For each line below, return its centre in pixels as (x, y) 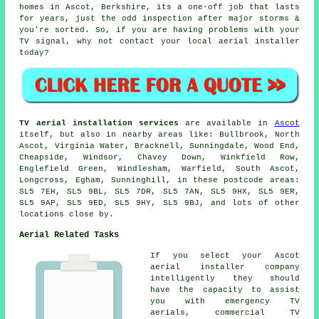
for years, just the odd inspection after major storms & (159, 18)
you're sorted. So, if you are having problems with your (159, 30)
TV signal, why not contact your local (119, 41)
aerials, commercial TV (225, 313)
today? (35, 52)
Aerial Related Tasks (69, 235)
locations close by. (67, 215)
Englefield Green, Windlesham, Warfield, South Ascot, (159, 169)
